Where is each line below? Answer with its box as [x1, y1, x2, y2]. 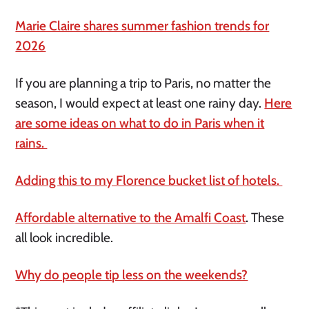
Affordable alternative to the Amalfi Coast [15, 210, 246, 226]
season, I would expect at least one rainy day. [15, 95, 265, 112]
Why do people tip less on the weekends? [15, 267, 248, 283]
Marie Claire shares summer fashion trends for [15, 18, 270, 34]
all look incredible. [15, 230, 117, 246]
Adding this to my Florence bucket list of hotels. [15, 172, 283, 189]
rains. [15, 135, 48, 152]
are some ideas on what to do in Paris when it [15, 115, 265, 132]
